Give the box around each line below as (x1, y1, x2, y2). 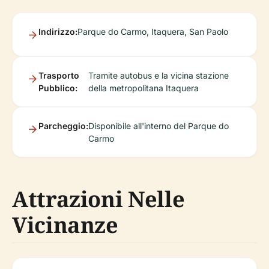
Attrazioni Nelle (12, 184, 185, 214)
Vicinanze (12, 210, 118, 240)
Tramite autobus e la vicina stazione (88, 70, 229, 80)
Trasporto (38, 70, 79, 80)
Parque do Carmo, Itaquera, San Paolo (77, 26, 228, 37)
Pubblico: (38, 83, 77, 93)
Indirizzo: (38, 26, 77, 37)
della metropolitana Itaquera (88, 83, 199, 93)
